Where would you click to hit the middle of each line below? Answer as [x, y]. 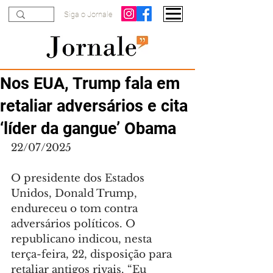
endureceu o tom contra [76, 209]
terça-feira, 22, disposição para [93, 254]
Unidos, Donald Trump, [76, 193]
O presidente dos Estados [79, 178]
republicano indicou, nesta [83, 239]
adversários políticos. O [75, 224]
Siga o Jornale [88, 14]
